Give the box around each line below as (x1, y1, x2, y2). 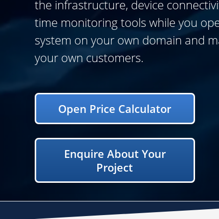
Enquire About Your (64, 146, 166, 161)
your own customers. (35, 49, 144, 66)
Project (96, 160, 133, 175)
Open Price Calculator (58, 101, 172, 116)
